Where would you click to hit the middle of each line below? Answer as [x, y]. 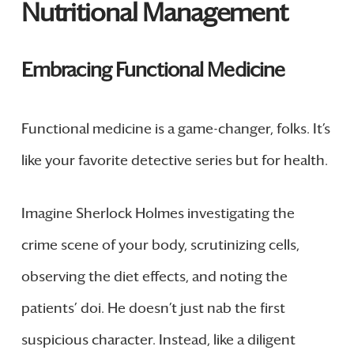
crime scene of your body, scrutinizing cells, [160, 245]
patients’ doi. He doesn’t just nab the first [153, 308]
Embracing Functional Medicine [153, 70]
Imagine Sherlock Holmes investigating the [158, 213]
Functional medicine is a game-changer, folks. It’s [175, 128]
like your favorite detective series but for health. [174, 160]
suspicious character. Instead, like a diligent [158, 339]
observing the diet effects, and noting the [154, 276]
